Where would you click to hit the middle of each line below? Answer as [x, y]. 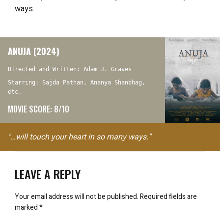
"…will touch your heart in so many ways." [79, 137]
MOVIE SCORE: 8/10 [39, 109]
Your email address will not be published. [77, 196]
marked [27, 207]
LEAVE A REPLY [48, 174]
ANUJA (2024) [34, 51]
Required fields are [168, 196]
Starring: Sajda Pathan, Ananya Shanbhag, [77, 82]
